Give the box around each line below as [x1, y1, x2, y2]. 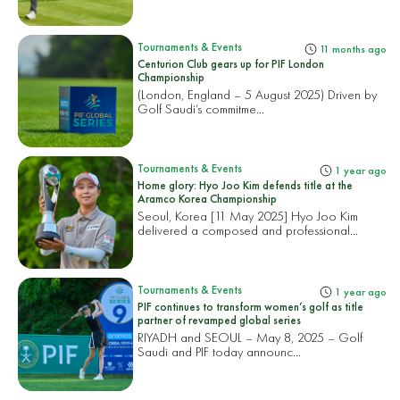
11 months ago [316, 41, 387, 56]
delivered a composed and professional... [137, 221, 359, 239]
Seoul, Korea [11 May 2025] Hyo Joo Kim [137, 207, 359, 225]
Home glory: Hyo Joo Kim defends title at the [137, 178, 354, 194]
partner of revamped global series [137, 312, 302, 329]
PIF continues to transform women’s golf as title [137, 299, 364, 315]
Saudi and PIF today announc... [137, 343, 302, 361]
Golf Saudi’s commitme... [137, 99, 265, 117]
